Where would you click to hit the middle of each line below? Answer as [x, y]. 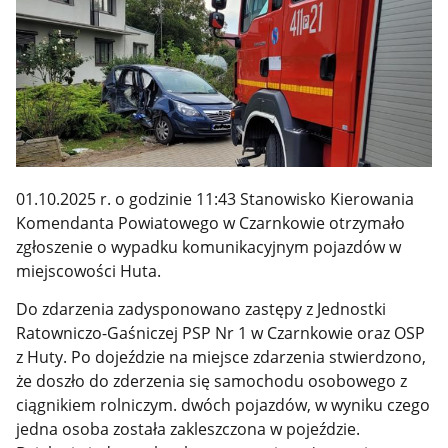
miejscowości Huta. [89, 270]
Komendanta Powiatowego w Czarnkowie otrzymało [211, 222]
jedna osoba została [93, 429]
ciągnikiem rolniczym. [99, 405]
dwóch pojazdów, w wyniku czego [306, 405]
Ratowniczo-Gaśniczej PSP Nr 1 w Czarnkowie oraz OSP [221, 333]
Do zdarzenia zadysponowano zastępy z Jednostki [201, 309]
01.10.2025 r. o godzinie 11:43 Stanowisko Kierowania [215, 198]
